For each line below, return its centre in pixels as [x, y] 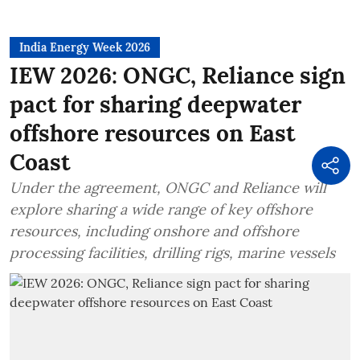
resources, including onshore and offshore [154, 231]
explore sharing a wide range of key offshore [161, 209]
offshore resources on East [153, 133]
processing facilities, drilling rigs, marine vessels [172, 252]
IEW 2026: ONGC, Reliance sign [178, 75]
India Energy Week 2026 [85, 47]
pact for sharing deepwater [155, 104]
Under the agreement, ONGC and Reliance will [168, 187]
